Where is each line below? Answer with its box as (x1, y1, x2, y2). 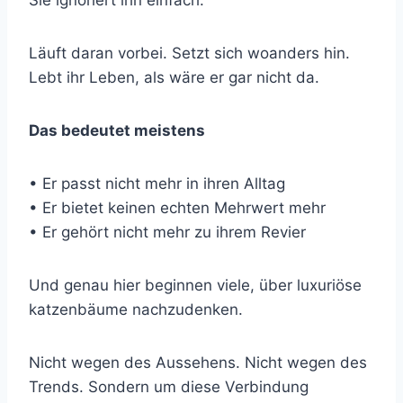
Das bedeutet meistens (29, 121, 205, 140)
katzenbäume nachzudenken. (29, 300, 243, 319)
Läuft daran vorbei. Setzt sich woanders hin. (29, 44, 350, 63)
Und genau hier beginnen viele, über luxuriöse (29, 276, 362, 295)
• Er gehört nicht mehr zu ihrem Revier (29, 223, 306, 242)
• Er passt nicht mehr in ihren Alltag (29, 175, 285, 193)
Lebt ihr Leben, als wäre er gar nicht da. (29, 68, 319, 87)
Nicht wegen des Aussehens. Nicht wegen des (29, 354, 367, 372)
